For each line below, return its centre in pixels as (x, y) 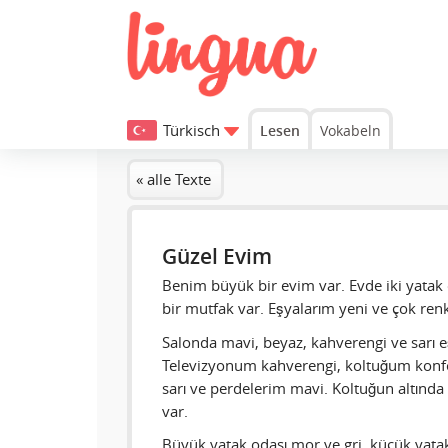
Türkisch (191, 130)
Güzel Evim (217, 256)
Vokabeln (350, 130)
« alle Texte (173, 179)
